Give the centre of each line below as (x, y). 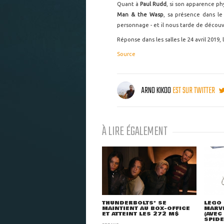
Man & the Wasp (140, 15)
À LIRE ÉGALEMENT (135, 132)
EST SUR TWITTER (194, 90)
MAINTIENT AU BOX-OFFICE (146, 208)
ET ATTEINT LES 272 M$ (140, 213)
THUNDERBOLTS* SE (134, 202)
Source (126, 54)
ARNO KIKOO (156, 90)
